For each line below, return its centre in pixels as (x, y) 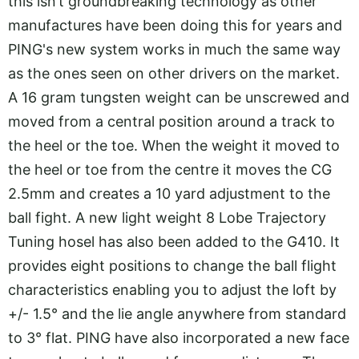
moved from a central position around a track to (171, 121)
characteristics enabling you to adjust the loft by (172, 290)
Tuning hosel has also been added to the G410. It (174, 242)
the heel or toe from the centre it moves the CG (170, 169)
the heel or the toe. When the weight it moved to (174, 145)
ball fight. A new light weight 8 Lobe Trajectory (167, 218)
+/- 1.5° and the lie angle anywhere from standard (177, 314)
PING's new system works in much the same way (174, 49)
